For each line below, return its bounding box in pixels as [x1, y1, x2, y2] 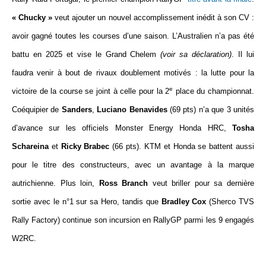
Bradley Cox [161, 197, 207, 206]
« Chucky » [12, 13, 53, 22]
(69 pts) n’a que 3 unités [167, 105, 255, 114]
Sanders [61, 105, 92, 114]
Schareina [12, 142, 49, 151]
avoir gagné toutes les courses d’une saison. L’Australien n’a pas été [12, 31, 254, 40]
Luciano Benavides [97, 105, 167, 114]
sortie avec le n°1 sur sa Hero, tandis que [12, 197, 161, 206]
